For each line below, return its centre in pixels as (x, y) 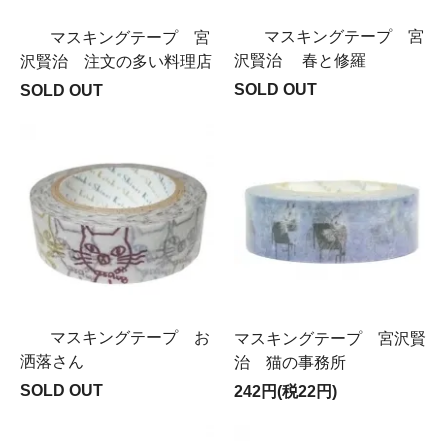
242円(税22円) (285, 391)
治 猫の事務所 (290, 362)
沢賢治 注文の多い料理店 (116, 61)
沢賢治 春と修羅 (300, 60)
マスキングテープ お (130, 337)
